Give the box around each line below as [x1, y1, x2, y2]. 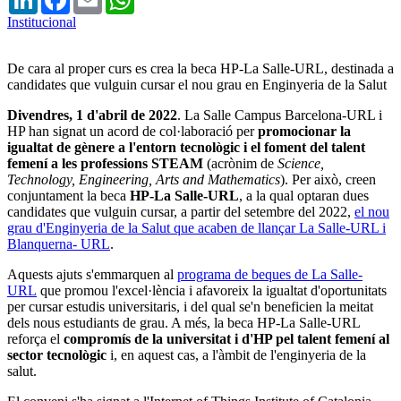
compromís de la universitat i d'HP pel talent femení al [64, 330, 389, 346]
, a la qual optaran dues [239, 187, 369, 203]
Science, [277, 155, 324, 171]
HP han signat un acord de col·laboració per [7, 123, 258, 139]
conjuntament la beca [7, 187, 130, 203]
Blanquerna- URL [7, 235, 110, 252]
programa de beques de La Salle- [177, 266, 363, 282]
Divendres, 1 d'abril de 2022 [7, 107, 177, 123]
